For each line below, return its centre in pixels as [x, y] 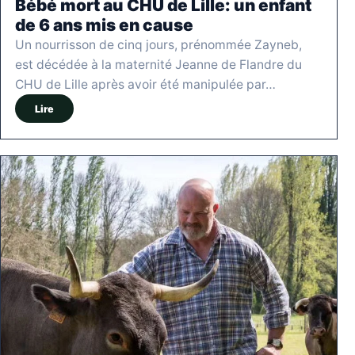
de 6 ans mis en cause [104, 25]
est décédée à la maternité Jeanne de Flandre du [158, 65]
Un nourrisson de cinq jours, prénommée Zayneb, [158, 45]
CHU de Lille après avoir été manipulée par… [145, 85]
